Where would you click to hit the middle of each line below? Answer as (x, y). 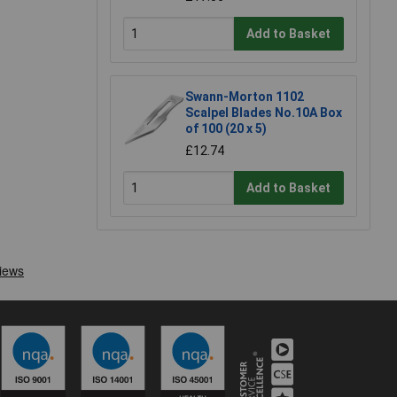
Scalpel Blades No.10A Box (264, 113)
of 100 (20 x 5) (226, 129)
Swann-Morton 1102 (245, 97)
